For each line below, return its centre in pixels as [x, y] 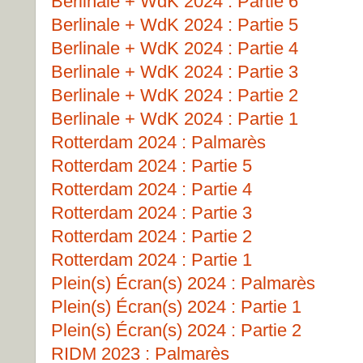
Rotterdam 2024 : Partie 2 [152, 236]
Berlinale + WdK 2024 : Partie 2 [175, 95]
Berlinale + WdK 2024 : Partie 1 [175, 119]
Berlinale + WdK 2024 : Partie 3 [175, 72]
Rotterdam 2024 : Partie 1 [152, 260]
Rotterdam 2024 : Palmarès [158, 142]
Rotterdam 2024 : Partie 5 [152, 166]
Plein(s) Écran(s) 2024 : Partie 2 [176, 330]
